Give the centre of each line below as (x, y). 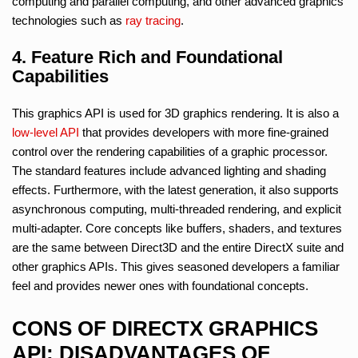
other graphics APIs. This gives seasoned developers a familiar (176, 266)
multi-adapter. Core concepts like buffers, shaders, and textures (177, 228)
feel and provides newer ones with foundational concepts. (160, 285)
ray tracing (153, 20)
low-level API (46, 132)
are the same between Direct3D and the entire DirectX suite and (178, 247)
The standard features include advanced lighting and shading (169, 170)
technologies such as (69, 20)
